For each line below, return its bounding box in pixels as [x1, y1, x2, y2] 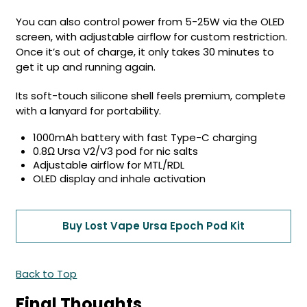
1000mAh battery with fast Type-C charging [33, 130, 258, 145]
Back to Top [16, 267, 77, 281]
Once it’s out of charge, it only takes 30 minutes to [16, 45, 275, 59]
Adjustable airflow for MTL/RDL [33, 158, 185, 172]
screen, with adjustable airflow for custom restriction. [16, 29, 288, 44]
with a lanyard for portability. [16, 103, 162, 118]
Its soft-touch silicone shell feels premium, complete [16, 88, 286, 103]
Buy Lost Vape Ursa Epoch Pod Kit [62, 219, 245, 233]
